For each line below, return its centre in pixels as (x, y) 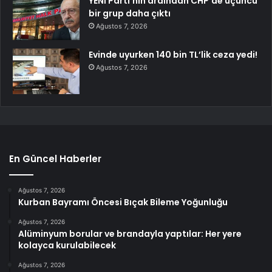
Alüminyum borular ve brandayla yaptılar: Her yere (130, 233)
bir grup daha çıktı (130, 13)
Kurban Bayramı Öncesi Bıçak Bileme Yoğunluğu (123, 202)
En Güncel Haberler (55, 158)
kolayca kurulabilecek (67, 245)
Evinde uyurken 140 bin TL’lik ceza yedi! (173, 54)
